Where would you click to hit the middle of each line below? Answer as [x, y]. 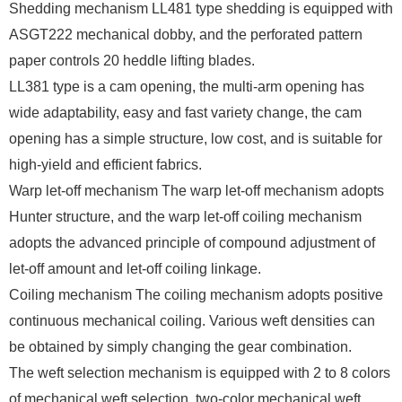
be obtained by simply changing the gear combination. [180, 347]
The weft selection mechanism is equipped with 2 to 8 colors [200, 373]
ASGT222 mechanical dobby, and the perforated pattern [186, 35]
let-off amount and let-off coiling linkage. [135, 269]
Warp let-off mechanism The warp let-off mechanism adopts [197, 191]
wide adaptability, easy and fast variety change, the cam [185, 113]
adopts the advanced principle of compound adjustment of [192, 243]
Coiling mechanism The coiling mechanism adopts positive [196, 295]
